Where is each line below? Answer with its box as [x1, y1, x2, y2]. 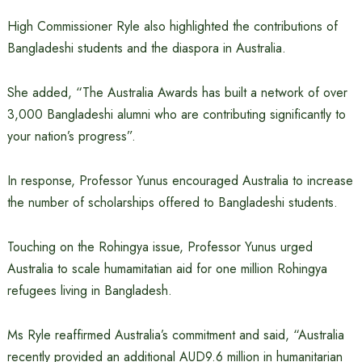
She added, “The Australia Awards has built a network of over [6, 83, 347, 103]
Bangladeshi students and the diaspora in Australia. [6, 39, 286, 58]
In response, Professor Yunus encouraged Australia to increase [6, 171, 353, 191]
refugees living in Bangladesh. [6, 281, 172, 301]
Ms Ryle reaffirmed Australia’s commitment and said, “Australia [6, 326, 344, 345]
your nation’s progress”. [6, 127, 136, 146]
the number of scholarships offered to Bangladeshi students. [6, 193, 338, 213]
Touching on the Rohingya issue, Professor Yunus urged [6, 238, 313, 257]
